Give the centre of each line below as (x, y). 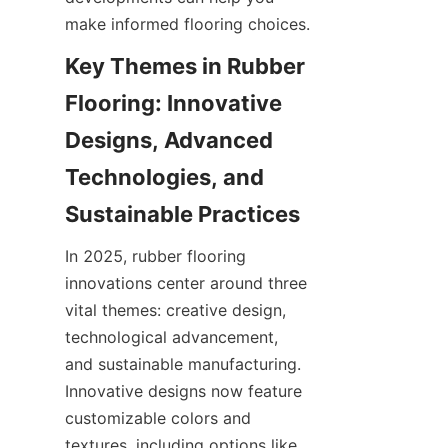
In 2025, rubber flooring (155, 256)
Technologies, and (164, 177)
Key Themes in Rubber (185, 66)
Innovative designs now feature (183, 391)
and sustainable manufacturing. (183, 364)
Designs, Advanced (169, 140)
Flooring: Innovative (173, 103)
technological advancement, (171, 337)
